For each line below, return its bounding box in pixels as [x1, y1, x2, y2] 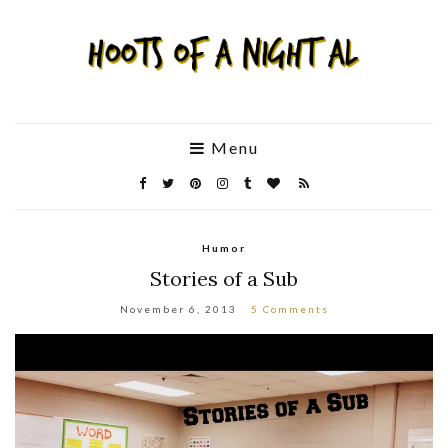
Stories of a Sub [150, 265, 298, 291]
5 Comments [250, 302, 329, 315]
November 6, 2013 [119, 302, 237, 315]
